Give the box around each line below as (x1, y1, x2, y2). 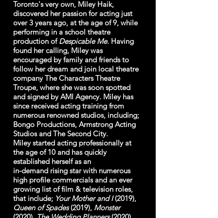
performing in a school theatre (13, 27, 110, 36)
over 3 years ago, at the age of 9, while (13, 18, 138, 27)
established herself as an (13, 157, 91, 166)
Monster (94, 203, 120, 212)
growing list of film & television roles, (13, 184, 133, 194)
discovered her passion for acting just (13, 9, 132, 18)
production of (13, 36, 59, 46)
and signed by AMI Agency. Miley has (13, 92, 133, 101)
